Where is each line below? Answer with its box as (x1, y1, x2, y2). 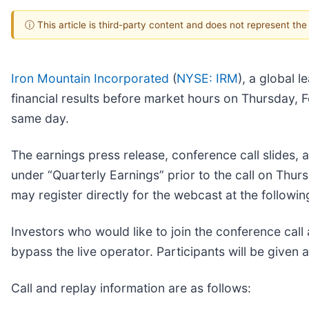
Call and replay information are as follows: (11, 280, 251, 295)
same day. (11, 110, 69, 126)
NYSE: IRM (177, 70, 238, 86)
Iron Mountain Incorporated (11, 70, 169, 86)
